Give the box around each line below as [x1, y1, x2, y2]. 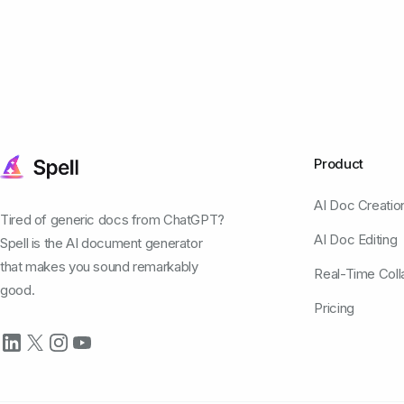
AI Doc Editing [314, 231, 398, 249]
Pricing [314, 299, 354, 317]
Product [314, 155, 363, 173]
